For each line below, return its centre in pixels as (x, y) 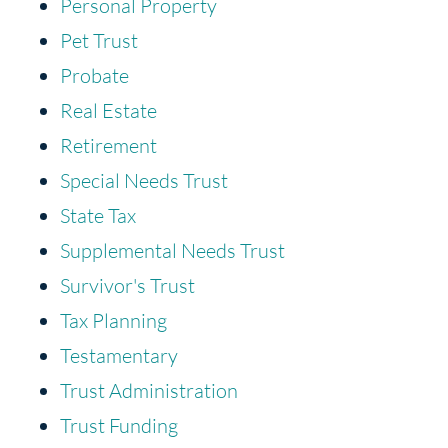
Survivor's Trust (127, 285)
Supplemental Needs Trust (172, 250)
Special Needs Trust (144, 180)
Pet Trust (99, 40)
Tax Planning (113, 320)
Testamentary (119, 355)
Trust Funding (119, 425)
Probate (94, 75)
